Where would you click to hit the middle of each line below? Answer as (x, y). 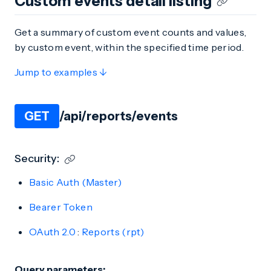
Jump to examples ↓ (61, 72)
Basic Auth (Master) (76, 182)
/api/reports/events (119, 116)
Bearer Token (61, 207)
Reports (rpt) (113, 232)
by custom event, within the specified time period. (129, 47)
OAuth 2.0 (52, 232)
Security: (37, 158)
